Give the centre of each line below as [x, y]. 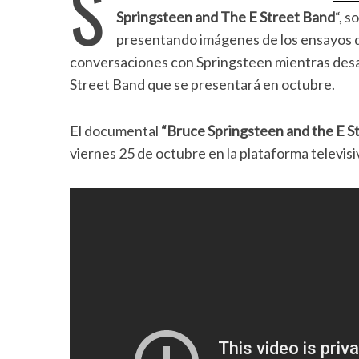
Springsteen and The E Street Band [226, 17]
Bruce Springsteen [225, 131]
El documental [115, 131]
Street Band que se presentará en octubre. [202, 84]
